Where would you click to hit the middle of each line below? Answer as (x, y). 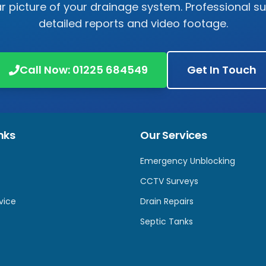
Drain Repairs (167, 201)
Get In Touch (221, 70)
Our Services (174, 135)
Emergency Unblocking (188, 161)
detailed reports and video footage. (133, 23)
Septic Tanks (167, 221)
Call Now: (46, 70)
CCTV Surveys (169, 181)
